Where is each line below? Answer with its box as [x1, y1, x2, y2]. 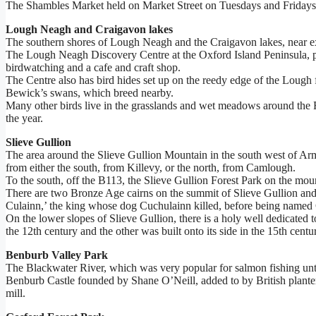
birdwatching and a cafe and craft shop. [6, 61, 181, 74]
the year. [6, 112, 43, 125]
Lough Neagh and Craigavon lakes [6, 23, 173, 36]
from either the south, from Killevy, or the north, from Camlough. [6, 162, 296, 174]
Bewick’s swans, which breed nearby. [6, 87, 174, 99]
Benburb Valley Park [6, 249, 108, 262]
